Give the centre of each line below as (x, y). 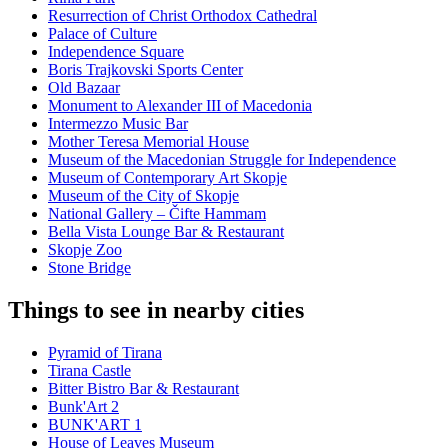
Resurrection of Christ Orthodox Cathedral (182, 16)
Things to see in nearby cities (156, 310)
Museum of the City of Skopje (143, 196)
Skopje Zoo (85, 250)
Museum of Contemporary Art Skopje (167, 178)
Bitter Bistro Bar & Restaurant (143, 389)
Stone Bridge (89, 268)
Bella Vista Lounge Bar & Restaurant (166, 232)
